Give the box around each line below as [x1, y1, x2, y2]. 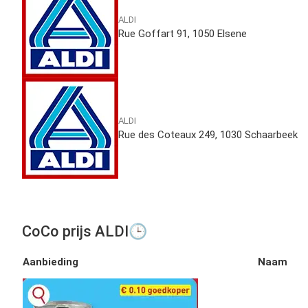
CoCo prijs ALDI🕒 [22, 223, 147, 241]
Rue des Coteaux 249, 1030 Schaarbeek [118, 129, 298, 142]
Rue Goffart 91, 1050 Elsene [118, 27, 247, 41]
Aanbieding [23, 256, 78, 269]
